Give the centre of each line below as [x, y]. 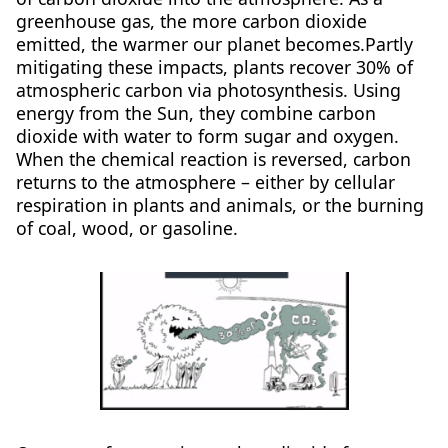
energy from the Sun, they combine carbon [195, 113]
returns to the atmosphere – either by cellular [205, 182]
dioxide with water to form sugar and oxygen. [207, 136]
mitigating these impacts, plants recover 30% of [214, 67]
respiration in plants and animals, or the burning [219, 205]
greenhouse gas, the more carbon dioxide [191, 21]
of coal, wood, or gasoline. [126, 228]
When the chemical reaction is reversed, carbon [213, 159]
